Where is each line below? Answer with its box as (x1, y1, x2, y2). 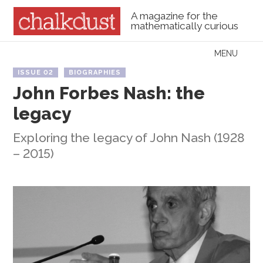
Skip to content (6, 47, 85, 60)
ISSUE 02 (18, 68, 54, 76)
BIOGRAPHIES (69, 68, 122, 76)
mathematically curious (130, 20, 238, 32)
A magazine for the (130, 10, 218, 22)
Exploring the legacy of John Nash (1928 (13, 130, 245, 145)
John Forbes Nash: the (13, 82, 205, 103)
